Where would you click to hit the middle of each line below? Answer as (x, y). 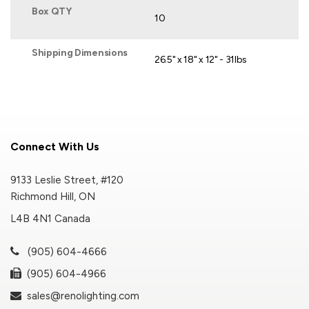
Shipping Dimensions (80, 52)
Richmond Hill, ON (53, 196)
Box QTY (52, 11)
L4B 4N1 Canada (50, 218)
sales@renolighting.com (80, 296)
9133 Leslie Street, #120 (67, 180)
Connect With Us (55, 146)
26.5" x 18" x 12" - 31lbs (201, 60)
